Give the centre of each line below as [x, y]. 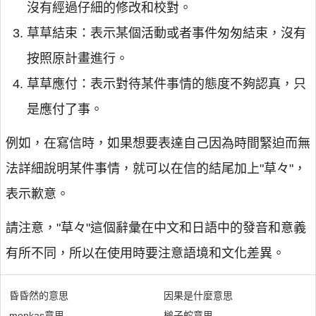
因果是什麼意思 [198, 296]
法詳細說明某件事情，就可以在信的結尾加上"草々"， [156, 169]
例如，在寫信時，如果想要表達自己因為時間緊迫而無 [158, 143]
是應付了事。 [65, 109]
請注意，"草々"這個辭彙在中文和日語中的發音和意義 [156, 228]
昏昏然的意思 [39, 296]
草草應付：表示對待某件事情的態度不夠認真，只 [166, 84]
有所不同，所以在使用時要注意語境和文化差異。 [145, 253]
